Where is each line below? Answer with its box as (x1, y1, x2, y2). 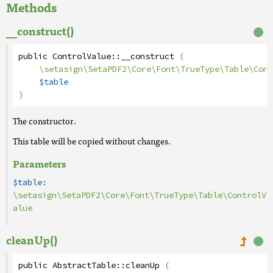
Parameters (13, 155, 66, 171)
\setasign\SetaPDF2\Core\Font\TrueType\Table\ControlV (13, 189, 266, 202)
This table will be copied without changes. (13, 134, 171, 147)
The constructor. (13, 114, 76, 127)
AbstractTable (52, 259, 116, 272)
